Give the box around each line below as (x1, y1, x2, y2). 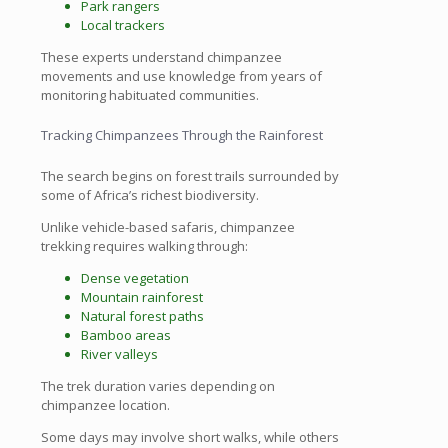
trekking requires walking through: (41, 237, 248, 256)
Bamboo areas (81, 326, 171, 345)
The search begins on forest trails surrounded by (41, 167, 339, 186)
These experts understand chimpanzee (41, 47, 282, 66)
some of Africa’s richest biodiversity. (41, 186, 259, 205)
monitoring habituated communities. (41, 85, 259, 104)
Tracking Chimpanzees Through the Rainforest (41, 126, 323, 145)
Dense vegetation (81, 269, 189, 288)
